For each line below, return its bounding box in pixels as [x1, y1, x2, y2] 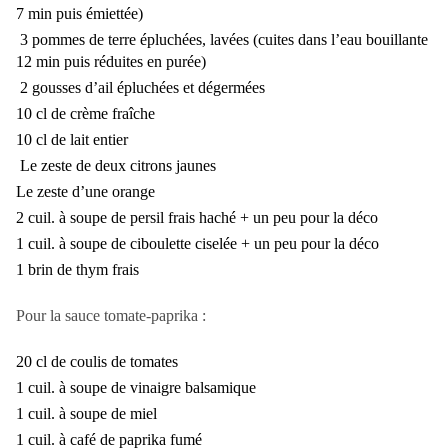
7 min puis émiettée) [16, 5, 143, 23]
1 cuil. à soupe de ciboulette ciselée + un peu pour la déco [16, 235, 379, 253]
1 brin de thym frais [16, 261, 139, 279]
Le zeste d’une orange [16, 183, 155, 201]
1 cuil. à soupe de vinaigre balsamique [16, 379, 256, 397]
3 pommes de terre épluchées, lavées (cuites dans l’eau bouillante [16, 31, 428, 49]
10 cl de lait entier [16, 131, 128, 149]
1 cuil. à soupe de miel [16, 405, 157, 423]
